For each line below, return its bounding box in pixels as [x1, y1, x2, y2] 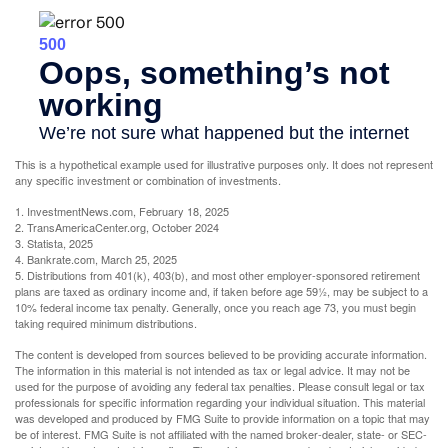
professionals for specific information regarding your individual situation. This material [15, 394, 425, 411]
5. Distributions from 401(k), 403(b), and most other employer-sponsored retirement [15, 267, 420, 284]
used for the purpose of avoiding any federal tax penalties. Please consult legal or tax [15, 378, 425, 395]
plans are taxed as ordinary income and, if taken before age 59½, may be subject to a [15, 283, 428, 300]
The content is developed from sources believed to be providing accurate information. [15, 346, 427, 363]
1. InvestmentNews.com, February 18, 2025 [15, 203, 229, 220]
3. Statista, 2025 [15, 235, 93, 252]
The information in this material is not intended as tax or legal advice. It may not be [15, 362, 410, 379]
